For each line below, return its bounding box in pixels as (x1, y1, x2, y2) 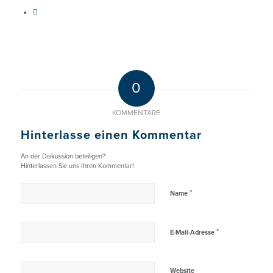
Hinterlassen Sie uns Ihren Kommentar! (20, 162, 134, 171)
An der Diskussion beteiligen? (20, 152, 105, 161)
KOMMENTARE (112, 108, 161, 118)
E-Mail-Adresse (169, 229, 216, 237)
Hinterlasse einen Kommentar (20, 128, 202, 143)
